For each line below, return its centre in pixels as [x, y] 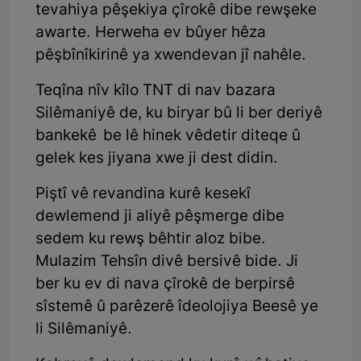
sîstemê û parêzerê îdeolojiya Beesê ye [177, 308]
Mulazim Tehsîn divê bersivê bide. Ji [167, 263]
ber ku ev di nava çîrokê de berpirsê [165, 285]
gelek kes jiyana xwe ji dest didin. [157, 160]
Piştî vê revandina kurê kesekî [143, 195]
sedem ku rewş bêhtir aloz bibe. [151, 240]
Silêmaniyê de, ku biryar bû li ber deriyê [179, 114]
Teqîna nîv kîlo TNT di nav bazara [156, 92]
